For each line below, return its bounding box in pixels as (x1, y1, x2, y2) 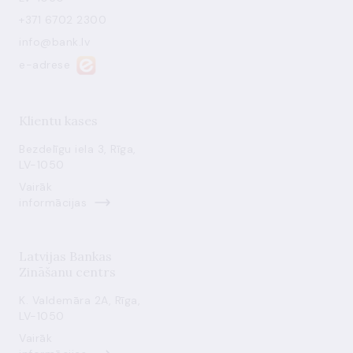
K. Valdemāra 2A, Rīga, (19, 293, 140, 307)
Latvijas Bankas (19, 248, 112, 264)
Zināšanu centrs (19, 264, 116, 280)
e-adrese (19, 57, 70, 72)
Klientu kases (19, 113, 98, 128)
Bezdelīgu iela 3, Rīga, (19, 142, 136, 156)
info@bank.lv (19, 35, 90, 49)
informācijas (19, 195, 87, 210)
